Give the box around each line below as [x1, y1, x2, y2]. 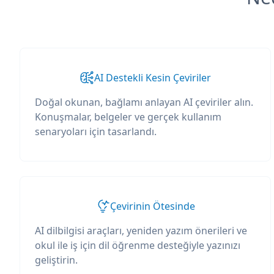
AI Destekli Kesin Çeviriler [94, 71, 211, 84]
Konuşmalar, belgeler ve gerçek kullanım [35, 110, 221, 124]
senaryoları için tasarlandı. [35, 125, 157, 138]
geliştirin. [35, 253, 78, 267]
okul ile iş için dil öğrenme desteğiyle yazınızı [35, 239, 240, 252]
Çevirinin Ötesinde [109, 199, 195, 213]
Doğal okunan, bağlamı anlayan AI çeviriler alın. [35, 95, 253, 109]
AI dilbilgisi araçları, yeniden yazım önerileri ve [35, 224, 247, 237]
